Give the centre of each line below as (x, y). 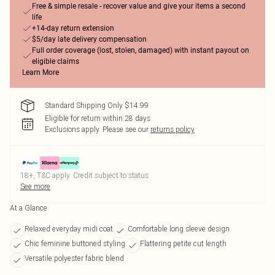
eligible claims (56, 61)
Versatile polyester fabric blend (74, 258)
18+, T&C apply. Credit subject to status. (85, 175)
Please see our (126, 129)
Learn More (41, 72)
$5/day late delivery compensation (89, 39)
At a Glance (29, 208)
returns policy (172, 129)
